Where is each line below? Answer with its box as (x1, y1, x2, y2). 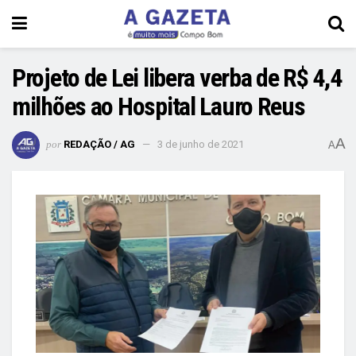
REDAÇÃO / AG (64, 137, 135, 150)
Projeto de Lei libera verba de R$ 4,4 (12, 63, 342, 93)
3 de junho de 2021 (157, 137, 244, 150)
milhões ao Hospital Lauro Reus (12, 91, 305, 122)
